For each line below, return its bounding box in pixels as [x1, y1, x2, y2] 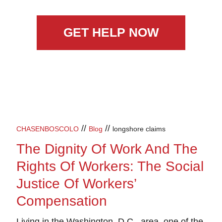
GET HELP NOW [63, 25, 159, 39]
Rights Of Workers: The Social [16, 159, 204, 174]
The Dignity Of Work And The [16, 141, 198, 157]
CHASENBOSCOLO [16, 125, 79, 133]
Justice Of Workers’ [16, 176, 136, 191]
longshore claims [112, 125, 166, 133]
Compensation [16, 193, 107, 209]
